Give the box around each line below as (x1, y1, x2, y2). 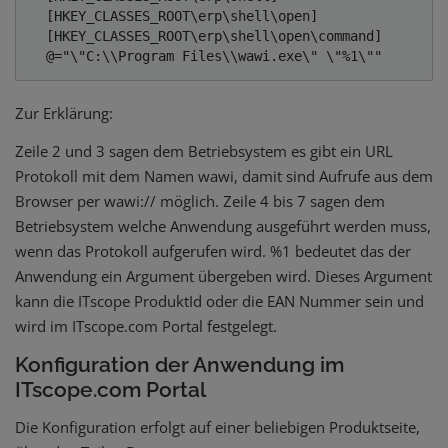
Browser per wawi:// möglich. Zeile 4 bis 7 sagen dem (15, 191, 385, 212)
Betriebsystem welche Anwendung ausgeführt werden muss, (15, 216, 431, 237)
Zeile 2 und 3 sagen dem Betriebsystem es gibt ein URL (15, 141, 393, 162)
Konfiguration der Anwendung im (15, 352, 344, 378)
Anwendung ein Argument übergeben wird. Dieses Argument (15, 266, 432, 287)
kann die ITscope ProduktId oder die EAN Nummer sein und (15, 291, 424, 312)
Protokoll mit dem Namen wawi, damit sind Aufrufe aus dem (15, 166, 433, 187)
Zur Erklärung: (15, 103, 113, 124)
